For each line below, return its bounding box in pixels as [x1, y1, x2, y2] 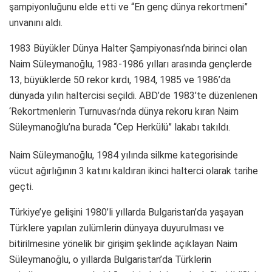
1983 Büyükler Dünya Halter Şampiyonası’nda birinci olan [9, 42, 247, 54]
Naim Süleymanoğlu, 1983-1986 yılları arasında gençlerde [9, 58, 252, 70]
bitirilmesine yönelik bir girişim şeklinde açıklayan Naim [9, 237, 237, 250]
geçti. [9, 180, 33, 192]
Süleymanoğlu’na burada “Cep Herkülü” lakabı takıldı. [9, 121, 230, 133]
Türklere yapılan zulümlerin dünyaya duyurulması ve [9, 222, 224, 234]
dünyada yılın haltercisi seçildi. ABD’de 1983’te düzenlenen [9, 89, 257, 101]
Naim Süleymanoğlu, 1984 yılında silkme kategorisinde [9, 149, 238, 161]
